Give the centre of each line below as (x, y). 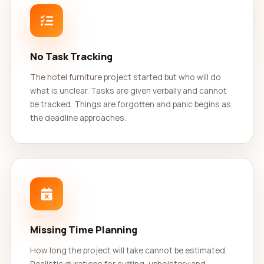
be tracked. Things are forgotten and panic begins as (131, 104)
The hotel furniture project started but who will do (126, 77)
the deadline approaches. (78, 118)
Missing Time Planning (84, 230)
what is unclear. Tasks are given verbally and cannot (128, 90)
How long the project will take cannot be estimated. (128, 250)
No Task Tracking (71, 56)
